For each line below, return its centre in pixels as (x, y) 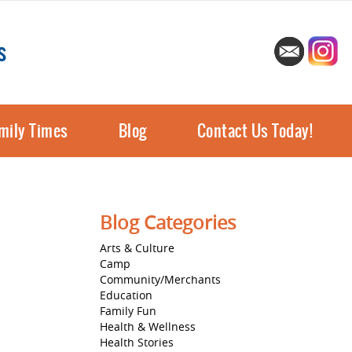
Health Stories (137, 342)
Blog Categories (168, 222)
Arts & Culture (137, 247)
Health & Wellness (148, 326)
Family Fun (128, 310)
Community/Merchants (160, 279)
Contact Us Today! (255, 130)
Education (126, 295)
